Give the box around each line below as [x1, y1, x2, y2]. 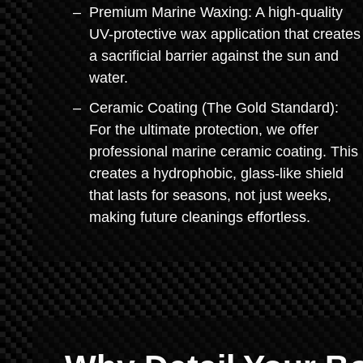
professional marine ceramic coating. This [89, 143, 358, 160]
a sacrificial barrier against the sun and [89, 48, 339, 64]
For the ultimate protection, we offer [89, 122, 318, 138]
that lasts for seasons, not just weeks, [89, 187, 331, 203]
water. [89, 70, 128, 86]
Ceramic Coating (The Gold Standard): [89, 100, 339, 116]
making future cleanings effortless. [89, 209, 310, 225]
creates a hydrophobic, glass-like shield [89, 165, 344, 181]
